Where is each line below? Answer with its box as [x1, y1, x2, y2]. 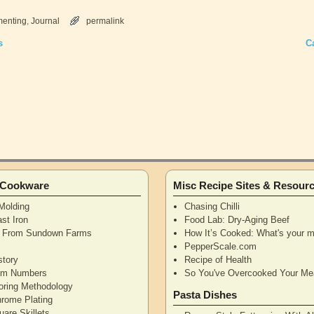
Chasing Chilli [184, 200, 240, 212]
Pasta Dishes [173, 288, 238, 301]
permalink [86, 16, 125, 26]
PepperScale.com [184, 240, 257, 252]
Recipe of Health [184, 254, 252, 265]
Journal [30, 16, 60, 26]
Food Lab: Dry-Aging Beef [184, 214, 290, 225]
